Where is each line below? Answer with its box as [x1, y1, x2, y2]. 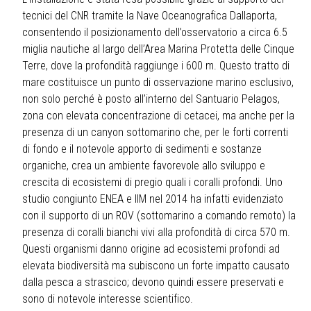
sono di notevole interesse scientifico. [22, 292, 193, 306]
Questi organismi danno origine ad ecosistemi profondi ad [22, 242, 280, 256]
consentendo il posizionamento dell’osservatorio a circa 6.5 [22, 26, 287, 40]
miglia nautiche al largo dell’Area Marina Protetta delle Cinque [22, 42, 294, 56]
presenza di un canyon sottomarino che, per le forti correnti [22, 126, 288, 140]
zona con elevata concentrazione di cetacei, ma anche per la [22, 109, 294, 123]
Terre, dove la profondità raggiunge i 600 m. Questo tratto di [22, 59, 289, 73]
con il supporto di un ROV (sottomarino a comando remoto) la [22, 209, 296, 223]
